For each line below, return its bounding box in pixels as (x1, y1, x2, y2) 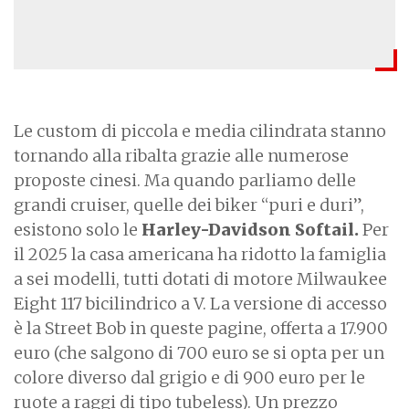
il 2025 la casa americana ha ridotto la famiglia (14, 243, 386, 265)
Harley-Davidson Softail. (142, 218, 359, 240)
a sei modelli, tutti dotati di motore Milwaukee (14, 267, 387, 289)
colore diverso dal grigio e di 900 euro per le (14, 366, 365, 388)
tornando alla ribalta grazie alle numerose (14, 144, 349, 166)
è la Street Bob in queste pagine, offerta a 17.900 (14, 317, 388, 339)
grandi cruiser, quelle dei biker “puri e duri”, (14, 194, 364, 215)
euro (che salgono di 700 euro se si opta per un (14, 341, 384, 363)
